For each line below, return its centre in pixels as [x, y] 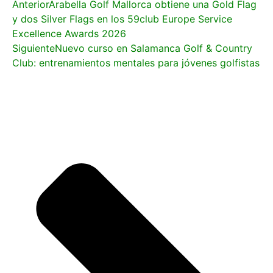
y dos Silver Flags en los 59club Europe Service [122, 19]
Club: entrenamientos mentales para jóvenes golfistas [136, 62]
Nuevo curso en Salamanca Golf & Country [154, 48]
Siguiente [34, 48]
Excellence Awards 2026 [69, 33]
